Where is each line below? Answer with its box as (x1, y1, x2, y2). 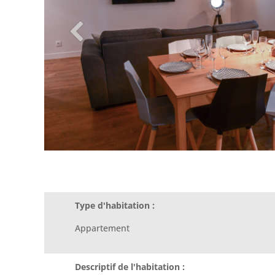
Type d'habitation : (75, 199, 155, 211)
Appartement (75, 222, 130, 234)
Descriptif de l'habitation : (75, 260, 185, 273)
